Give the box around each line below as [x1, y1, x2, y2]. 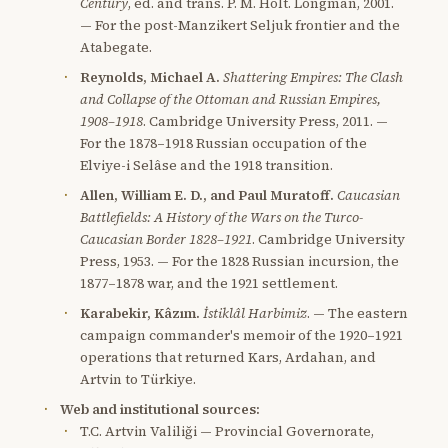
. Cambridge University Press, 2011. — [143, 111, 388, 131]
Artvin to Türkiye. [80, 369, 196, 389]
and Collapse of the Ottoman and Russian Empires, [80, 89, 381, 109]
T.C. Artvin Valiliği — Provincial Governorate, [80, 421, 374, 441]
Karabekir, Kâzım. [80, 303, 200, 323]
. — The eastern [307, 303, 408, 323]
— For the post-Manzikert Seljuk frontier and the [80, 15, 400, 35]
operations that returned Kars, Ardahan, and [80, 347, 376, 367]
